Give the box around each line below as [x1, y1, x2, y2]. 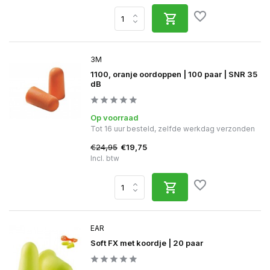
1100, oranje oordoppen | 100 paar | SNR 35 [90, 69, 257, 79]
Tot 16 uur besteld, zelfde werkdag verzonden [90, 124, 255, 133]
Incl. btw [90, 154, 119, 163]
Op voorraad [90, 113, 139, 122]
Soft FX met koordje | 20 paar [90, 238, 203, 248]
